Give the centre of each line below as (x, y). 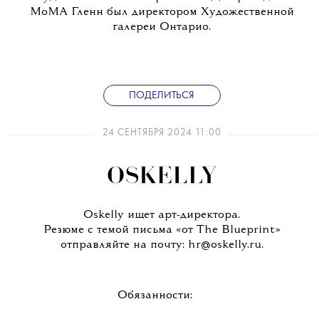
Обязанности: (155, 296)
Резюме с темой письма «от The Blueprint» (162, 230)
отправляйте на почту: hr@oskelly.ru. (162, 245)
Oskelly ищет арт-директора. (162, 215)
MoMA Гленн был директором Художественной (162, 12)
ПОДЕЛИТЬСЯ (162, 95)
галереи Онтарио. (162, 27)
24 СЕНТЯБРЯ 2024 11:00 (162, 133)
